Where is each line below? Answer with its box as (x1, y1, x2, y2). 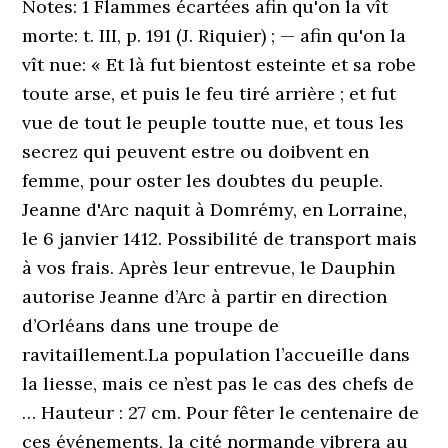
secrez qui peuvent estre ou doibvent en (22, 140, 370, 163)
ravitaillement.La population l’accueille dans (22, 343, 411, 366)
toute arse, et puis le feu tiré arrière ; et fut (22, 82, 397, 105)
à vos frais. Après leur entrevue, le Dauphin (22, 256, 396, 279)
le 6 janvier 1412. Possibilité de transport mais (22, 227, 418, 250)
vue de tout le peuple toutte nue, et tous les (22, 111, 405, 134)
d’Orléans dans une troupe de (22, 314, 280, 337)
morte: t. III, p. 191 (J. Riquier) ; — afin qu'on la (22, 24, 407, 47)
